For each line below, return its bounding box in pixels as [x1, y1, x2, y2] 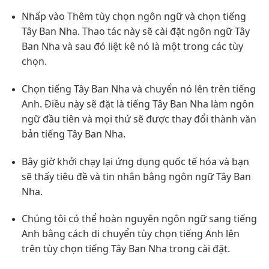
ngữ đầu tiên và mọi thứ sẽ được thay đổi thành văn [21, 112, 256, 125]
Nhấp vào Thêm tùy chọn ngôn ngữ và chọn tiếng [21, 10, 246, 23]
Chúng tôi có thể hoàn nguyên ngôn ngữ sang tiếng [21, 212, 257, 226]
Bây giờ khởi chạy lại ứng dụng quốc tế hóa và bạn [21, 154, 249, 168]
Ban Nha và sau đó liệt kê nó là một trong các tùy [21, 40, 243, 53]
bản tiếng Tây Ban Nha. [21, 127, 125, 141]
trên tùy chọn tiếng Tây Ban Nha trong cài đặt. [21, 242, 230, 256]
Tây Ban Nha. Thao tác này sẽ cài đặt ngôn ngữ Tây [21, 25, 250, 38]
